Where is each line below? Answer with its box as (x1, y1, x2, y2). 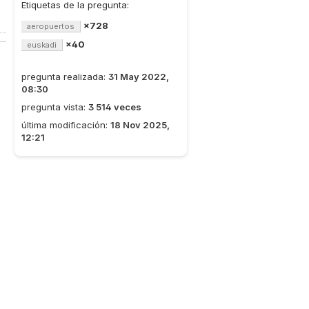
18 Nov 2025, (110, 119, 170, 130)
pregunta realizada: (21, 71, 108, 82)
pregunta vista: (21, 101, 88, 112)
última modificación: (21, 119, 110, 130)
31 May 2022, (108, 71, 169, 82)
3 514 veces (88, 101, 141, 112)
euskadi (27, 40, 57, 50)
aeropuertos (27, 21, 74, 31)
